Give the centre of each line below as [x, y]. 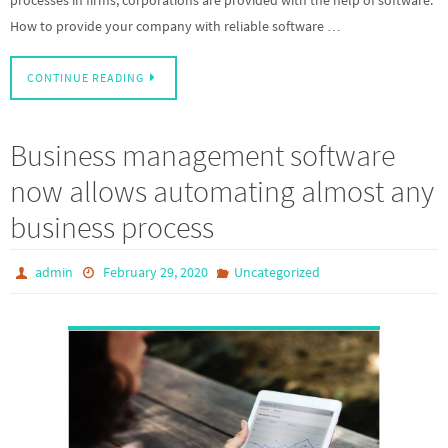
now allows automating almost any [222, 191]
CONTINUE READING [85, 78]
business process [112, 227]
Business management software [202, 155]
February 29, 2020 [155, 272]
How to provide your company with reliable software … [175, 25]
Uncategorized [276, 272]
